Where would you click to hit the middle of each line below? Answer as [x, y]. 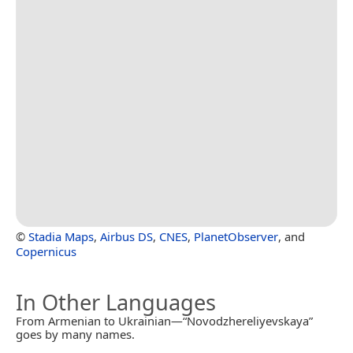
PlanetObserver [236, 237]
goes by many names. [75, 334]
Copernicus [46, 252]
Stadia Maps [61, 237]
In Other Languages [116, 303]
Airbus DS [126, 237]
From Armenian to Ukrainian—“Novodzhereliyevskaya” [164, 321]
